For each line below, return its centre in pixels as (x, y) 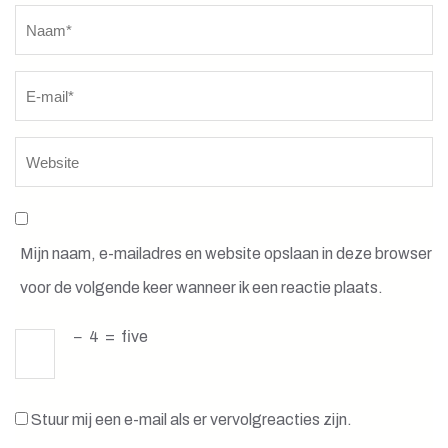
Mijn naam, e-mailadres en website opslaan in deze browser (226, 254)
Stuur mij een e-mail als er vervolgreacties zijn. (191, 420)
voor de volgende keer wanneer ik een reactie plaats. (201, 288)
